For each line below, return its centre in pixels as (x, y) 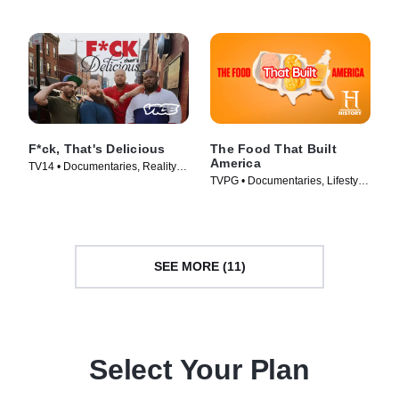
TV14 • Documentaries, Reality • (106, 166)
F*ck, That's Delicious (97, 148)
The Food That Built (273, 148)
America (236, 163)
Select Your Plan (199, 369)
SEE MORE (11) (199, 266)
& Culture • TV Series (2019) (278, 195)
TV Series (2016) (69, 181)
